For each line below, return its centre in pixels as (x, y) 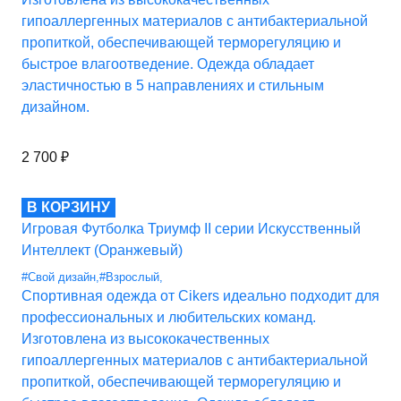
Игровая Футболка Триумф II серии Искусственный (191, 229)
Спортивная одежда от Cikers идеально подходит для (200, 296)
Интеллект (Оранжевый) (102, 251)
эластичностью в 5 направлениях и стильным (173, 86)
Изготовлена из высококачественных (145, 339)
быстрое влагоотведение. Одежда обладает (168, 64)
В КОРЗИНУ (68, 208)
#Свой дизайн (59, 277)
